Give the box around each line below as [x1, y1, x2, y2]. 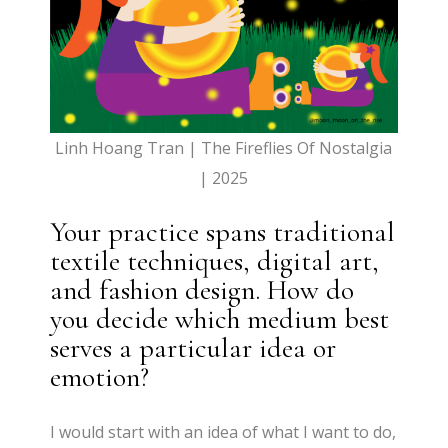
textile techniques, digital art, [50, 244, 380, 279]
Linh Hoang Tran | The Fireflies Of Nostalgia [55, 137, 393, 160]
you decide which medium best [50, 302, 390, 337]
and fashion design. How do [50, 273, 355, 308]
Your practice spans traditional [50, 215, 396, 250]
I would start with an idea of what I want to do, [50, 421, 397, 444]
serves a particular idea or [50, 331, 337, 366]
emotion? [50, 360, 150, 395]
